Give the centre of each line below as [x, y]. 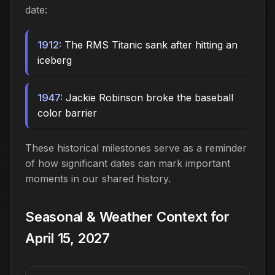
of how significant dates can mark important [128, 163]
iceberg [55, 60]
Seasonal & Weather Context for [127, 216]
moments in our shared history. [98, 178]
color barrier [67, 113]
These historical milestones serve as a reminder [136, 148]
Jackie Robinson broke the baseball [148, 97]
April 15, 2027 [68, 238]
